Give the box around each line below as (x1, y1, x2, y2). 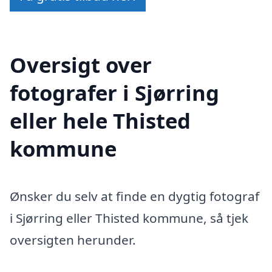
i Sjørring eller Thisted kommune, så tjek (10, 209, 248, 226)
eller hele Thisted (10, 106, 191, 135)
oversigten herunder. (10, 231, 136, 248)
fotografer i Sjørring (10, 78, 219, 107)
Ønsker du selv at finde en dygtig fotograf (10, 187, 259, 205)
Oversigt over (10, 50, 152, 79)
